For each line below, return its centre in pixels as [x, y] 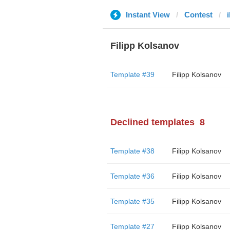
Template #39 [132, 74]
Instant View [148, 15]
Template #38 [132, 151]
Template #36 [132, 176]
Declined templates [152, 122]
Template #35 [132, 201]
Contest [198, 15]
